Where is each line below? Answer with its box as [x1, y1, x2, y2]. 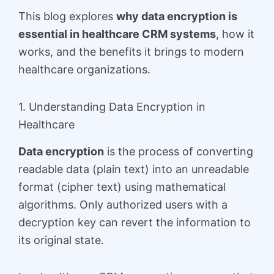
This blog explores [18, 10, 116, 23]
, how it [216, 28, 254, 40]
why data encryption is [116, 10, 237, 23]
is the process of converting [104, 144, 253, 158]
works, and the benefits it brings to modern [18, 45, 244, 58]
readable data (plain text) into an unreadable [18, 162, 249, 176]
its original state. [18, 233, 104, 246]
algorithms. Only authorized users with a [18, 198, 228, 211]
